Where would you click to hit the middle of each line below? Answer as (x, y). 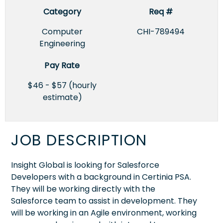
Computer (62, 31)
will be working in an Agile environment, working (104, 213)
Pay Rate (62, 65)
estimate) (62, 97)
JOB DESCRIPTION (79, 140)
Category (62, 11)
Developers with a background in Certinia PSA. (101, 177)
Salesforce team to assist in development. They (104, 201)
